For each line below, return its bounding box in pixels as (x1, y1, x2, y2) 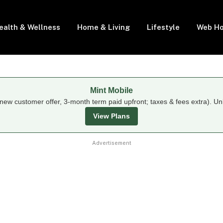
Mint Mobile (90, 86, 133, 95)
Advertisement (92, 140, 131, 146)
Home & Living (77, 23, 130, 31)
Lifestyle (147, 23, 180, 31)
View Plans (93, 112, 130, 120)
